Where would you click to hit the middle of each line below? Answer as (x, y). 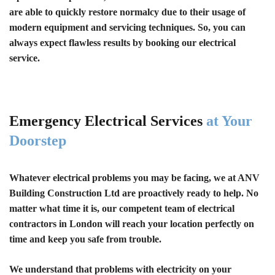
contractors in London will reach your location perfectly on (132, 223)
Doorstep (38, 140)
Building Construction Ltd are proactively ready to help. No (134, 193)
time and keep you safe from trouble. (85, 239)
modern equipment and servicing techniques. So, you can (127, 27)
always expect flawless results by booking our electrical (122, 42)
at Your (229, 121)
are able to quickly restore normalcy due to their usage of (127, 12)
